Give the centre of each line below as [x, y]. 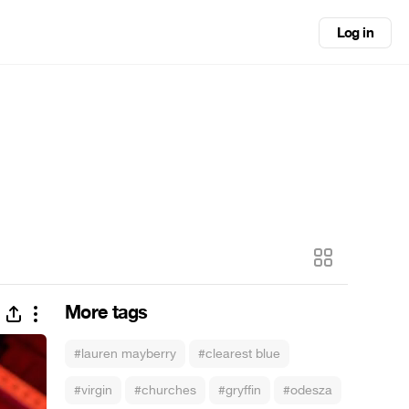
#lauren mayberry [125, 354]
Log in [355, 32]
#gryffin [240, 390]
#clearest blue [239, 354]
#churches [165, 390]
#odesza [308, 390]
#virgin [93, 390]
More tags [106, 313]
